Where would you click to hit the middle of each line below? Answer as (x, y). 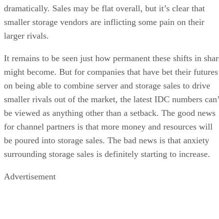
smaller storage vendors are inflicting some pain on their (104, 22)
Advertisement (30, 176)
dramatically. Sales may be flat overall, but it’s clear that (104, 8)
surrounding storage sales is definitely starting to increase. (107, 154)
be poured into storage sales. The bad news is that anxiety (107, 140)
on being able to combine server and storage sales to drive (107, 85)
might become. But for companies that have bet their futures (111, 72)
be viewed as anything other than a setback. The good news (110, 113)
